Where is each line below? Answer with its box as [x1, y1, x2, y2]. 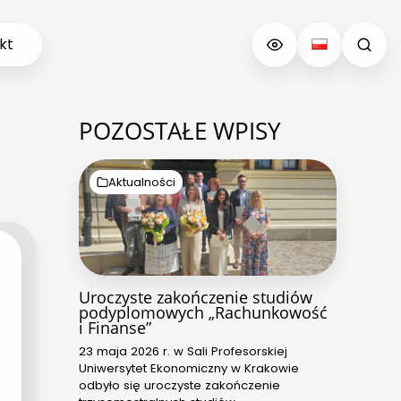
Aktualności [108, 173, 176, 191]
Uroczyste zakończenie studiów [79, 286, 312, 308]
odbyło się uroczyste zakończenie [79, 376, 280, 394]
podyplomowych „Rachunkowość [79, 301, 328, 323]
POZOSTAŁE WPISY [79, 115, 281, 147]
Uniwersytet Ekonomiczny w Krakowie [79, 359, 299, 377]
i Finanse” [79, 316, 151, 338]
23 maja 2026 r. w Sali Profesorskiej [79, 342, 287, 360]
